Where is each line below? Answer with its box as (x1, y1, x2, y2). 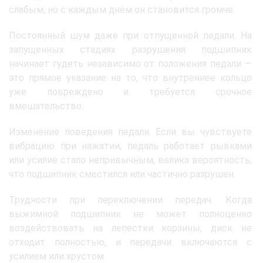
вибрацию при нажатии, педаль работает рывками (9, 140, 252, 152)
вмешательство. (9, 100, 83, 112)
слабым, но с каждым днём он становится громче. (9, 4, 235, 16)
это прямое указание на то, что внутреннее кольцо (9, 72, 252, 84)
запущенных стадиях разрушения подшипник (9, 44, 252, 56)
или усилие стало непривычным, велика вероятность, (9, 154, 252, 166)
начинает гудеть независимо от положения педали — (9, 58, 252, 70)
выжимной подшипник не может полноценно (9, 208, 252, 220)
